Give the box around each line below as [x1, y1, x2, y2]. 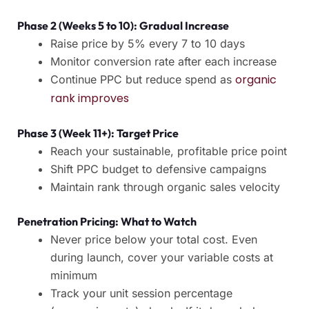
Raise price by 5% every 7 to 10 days [50, 37, 245, 51]
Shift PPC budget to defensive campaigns [50, 162, 266, 177]
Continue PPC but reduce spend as [50, 72, 235, 87]
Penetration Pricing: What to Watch [17, 215, 197, 229]
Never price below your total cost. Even [50, 232, 257, 247]
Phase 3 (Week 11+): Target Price [17, 126, 179, 141]
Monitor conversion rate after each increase [50, 54, 277, 69]
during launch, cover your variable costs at [50, 250, 273, 265]
